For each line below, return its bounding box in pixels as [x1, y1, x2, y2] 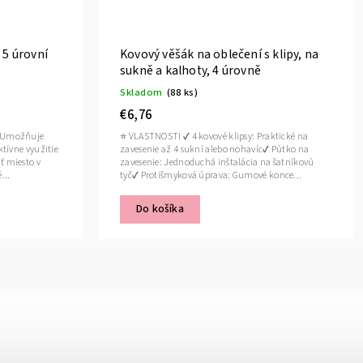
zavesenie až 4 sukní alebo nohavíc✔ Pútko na [120, 143, 310, 157]
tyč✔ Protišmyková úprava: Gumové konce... [120, 169, 302, 183]
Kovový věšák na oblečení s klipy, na [120, 45, 319, 64]
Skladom [120, 85, 163, 100]
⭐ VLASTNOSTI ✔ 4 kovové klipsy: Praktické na [120, 130, 309, 144]
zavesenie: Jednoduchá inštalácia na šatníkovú [120, 156, 314, 170]
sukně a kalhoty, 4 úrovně [120, 62, 261, 80]
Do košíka [136, 201, 184, 218]
